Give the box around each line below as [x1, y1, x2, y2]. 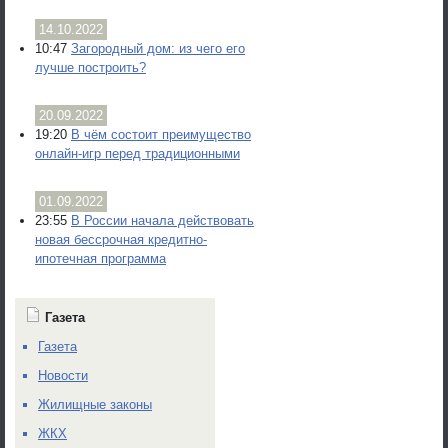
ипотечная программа [35, 251, 166, 266]
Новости [38, 368, 88, 383]
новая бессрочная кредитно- [35, 232, 207, 247]
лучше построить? [35, 60, 146, 75]
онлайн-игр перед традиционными [35, 146, 240, 161]
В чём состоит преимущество [71, 127, 251, 142]
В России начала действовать [71, 213, 254, 228]
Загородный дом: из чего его [71, 41, 245, 56]
